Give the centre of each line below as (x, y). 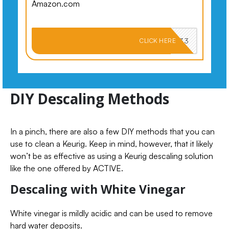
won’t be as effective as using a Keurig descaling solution (112, 156)
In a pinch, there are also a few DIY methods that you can (112, 131)
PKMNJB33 (169, 40)
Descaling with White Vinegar (98, 189)
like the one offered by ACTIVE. (67, 168)
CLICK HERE (158, 40)
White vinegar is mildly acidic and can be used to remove (111, 213)
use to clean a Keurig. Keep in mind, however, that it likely (112, 143)
